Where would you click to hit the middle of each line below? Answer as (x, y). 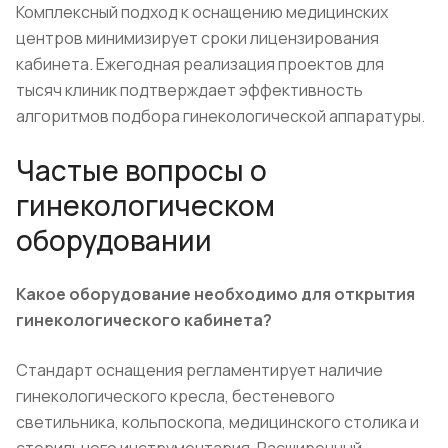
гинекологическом (145, 204)
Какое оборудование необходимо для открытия (215, 293)
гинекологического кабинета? (144, 319)
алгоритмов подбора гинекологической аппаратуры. (220, 115)
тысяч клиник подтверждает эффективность (189, 89)
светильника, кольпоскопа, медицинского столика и (217, 421)
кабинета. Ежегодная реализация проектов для (200, 63)
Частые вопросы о (141, 169)
